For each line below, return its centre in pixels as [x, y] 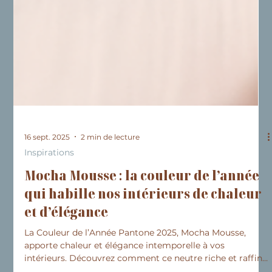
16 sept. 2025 [47, 224]
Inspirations [49, 240]
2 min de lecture [110, 224]
